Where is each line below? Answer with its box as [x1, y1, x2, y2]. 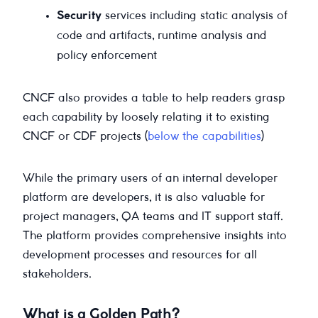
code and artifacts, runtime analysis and [57, 31, 266, 42]
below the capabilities [148, 131, 261, 143]
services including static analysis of [102, 11, 287, 22]
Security [57, 11, 102, 22]
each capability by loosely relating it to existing [23, 112, 270, 124]
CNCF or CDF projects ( [23, 131, 148, 143]
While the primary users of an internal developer [23, 173, 278, 185]
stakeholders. [23, 269, 92, 280]
